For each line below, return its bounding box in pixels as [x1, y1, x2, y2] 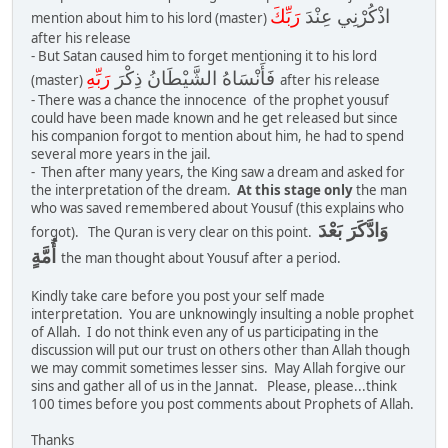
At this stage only [237, 181, 353, 200]
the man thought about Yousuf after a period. [61, 249, 341, 268]
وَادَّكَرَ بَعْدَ [318, 217, 388, 243]
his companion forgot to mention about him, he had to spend [31, 127, 404, 146]
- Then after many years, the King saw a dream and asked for [31, 163, 405, 182]
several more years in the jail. [31, 145, 211, 164]
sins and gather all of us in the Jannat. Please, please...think [31, 377, 397, 396]
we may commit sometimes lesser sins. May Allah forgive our [31, 359, 406, 378]
